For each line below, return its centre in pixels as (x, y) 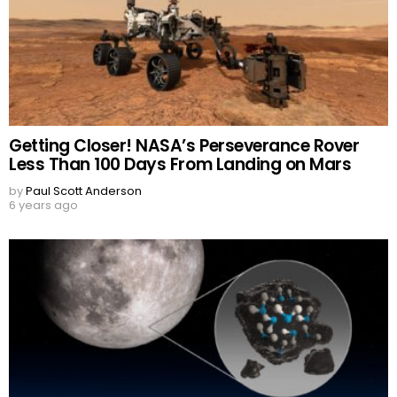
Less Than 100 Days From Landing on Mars (180, 165)
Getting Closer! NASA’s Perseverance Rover (184, 146)
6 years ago (43, 206)
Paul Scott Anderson (84, 191)
